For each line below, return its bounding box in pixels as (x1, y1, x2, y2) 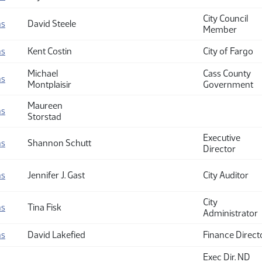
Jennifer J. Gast (27, 170, 85, 181)
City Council (203, 13, 248, 24)
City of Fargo (203, 46, 253, 57)
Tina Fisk (27, 202, 61, 213)
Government (203, 79, 253, 90)
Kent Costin (27, 46, 72, 57)
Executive (203, 132, 240, 143)
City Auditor (203, 170, 249, 181)
